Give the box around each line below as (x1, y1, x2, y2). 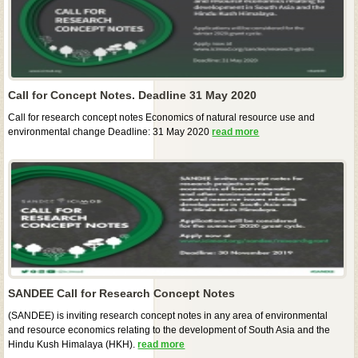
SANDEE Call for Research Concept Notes (8, 286, 236, 300)
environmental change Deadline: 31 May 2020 (8, 125, 213, 137)
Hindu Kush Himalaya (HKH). (8, 338, 138, 350)
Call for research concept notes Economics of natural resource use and (8, 111, 316, 123)
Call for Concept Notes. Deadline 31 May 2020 (8, 88, 257, 101)
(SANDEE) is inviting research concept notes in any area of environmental (8, 309, 328, 321)
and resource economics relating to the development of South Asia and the (8, 324, 331, 336)
